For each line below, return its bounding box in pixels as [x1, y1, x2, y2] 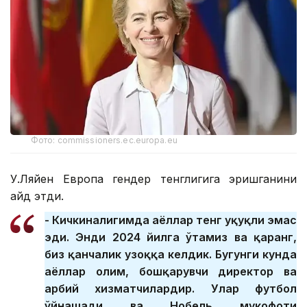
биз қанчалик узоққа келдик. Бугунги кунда [45, 247, 297, 262]
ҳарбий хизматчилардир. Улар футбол [45, 282, 297, 296]
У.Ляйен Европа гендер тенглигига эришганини [10, 172, 297, 186]
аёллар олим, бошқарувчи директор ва [45, 265, 297, 279]
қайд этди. [10, 189, 64, 204]
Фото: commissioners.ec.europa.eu [31, 135, 177, 146]
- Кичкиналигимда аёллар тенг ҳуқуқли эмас [45, 213, 297, 228]
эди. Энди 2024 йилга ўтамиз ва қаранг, [45, 230, 297, 245]
